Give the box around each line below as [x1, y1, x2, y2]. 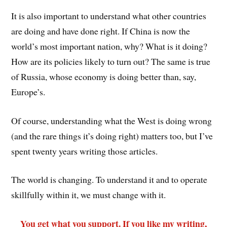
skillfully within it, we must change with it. [11, 188, 166, 201]
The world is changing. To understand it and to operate [11, 173, 208, 186]
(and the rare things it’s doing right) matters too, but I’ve [11, 129, 213, 142]
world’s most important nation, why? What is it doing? [11, 40, 208, 52]
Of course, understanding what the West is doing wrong [11, 114, 212, 127]
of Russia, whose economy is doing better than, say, [11, 70, 197, 83]
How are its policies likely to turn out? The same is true [11, 55, 211, 67]
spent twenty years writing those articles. [11, 144, 158, 157]
